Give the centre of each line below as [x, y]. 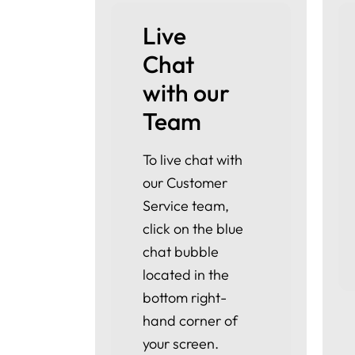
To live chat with [193, 160]
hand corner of [190, 321]
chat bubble [181, 252]
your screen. [181, 344]
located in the [186, 275]
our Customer [185, 183]
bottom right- [185, 298]
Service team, [186, 206]
